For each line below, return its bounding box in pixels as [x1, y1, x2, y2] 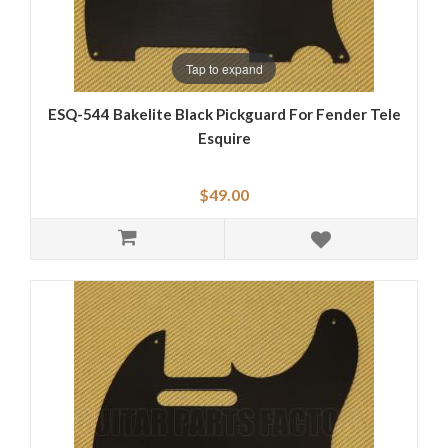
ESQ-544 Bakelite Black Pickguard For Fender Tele [47, 105, 401, 124]
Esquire [197, 129, 251, 148]
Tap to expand [185, 59, 263, 77]
